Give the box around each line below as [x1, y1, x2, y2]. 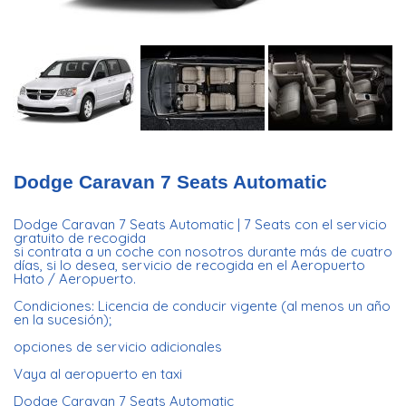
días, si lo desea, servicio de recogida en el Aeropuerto [14, 256, 366, 275]
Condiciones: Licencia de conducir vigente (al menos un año [14, 297, 391, 315]
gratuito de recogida [14, 229, 150, 247]
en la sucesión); [14, 311, 116, 329]
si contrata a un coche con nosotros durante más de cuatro [14, 243, 393, 261]
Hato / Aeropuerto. [14, 270, 140, 288]
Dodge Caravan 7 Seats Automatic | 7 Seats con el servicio [14, 216, 388, 234]
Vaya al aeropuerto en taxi [14, 365, 183, 383]
